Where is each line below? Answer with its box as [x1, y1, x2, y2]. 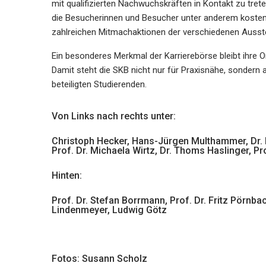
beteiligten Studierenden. [52, 79, 147, 90]
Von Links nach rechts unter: [52, 110, 176, 122]
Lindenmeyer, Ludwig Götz [52, 204, 167, 216]
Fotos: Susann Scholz [52, 253, 147, 265]
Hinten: [52, 170, 82, 182]
